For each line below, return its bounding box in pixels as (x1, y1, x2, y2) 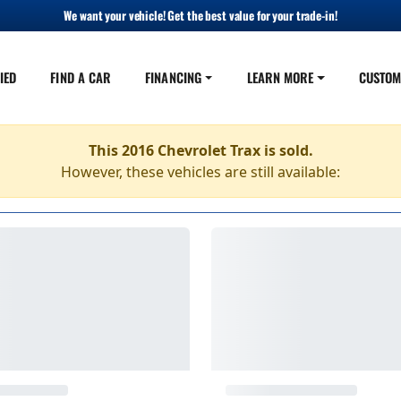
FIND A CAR (50, 67, 112, 87)
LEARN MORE (246, 67, 314, 87)
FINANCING (145, 67, 201, 87)
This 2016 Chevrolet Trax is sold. (88, 141, 313, 160)
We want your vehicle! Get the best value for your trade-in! (64, 6, 337, 24)
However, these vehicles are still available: (61, 162, 340, 182)
